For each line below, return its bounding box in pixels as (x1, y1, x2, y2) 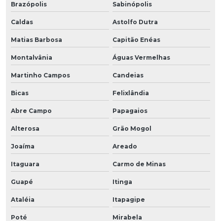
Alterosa (11, 124, 39, 132)
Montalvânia (11, 53, 52, 61)
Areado (112, 142, 137, 150)
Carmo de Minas (112, 160, 166, 168)
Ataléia (11, 195, 35, 203)
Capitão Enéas (112, 36, 160, 43)
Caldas (11, 18, 33, 26)
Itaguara (11, 160, 39, 168)
